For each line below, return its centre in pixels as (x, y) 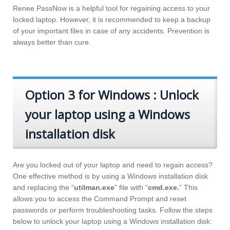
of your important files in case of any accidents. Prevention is (111, 31)
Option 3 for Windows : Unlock (112, 95)
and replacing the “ (43, 188)
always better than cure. (52, 42)
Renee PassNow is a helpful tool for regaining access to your (111, 8)
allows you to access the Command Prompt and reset (100, 199)
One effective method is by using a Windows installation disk (110, 176)
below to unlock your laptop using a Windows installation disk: (112, 222)
